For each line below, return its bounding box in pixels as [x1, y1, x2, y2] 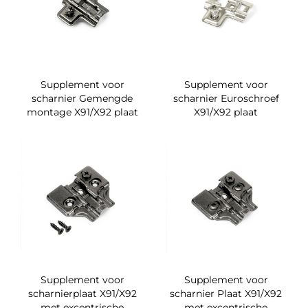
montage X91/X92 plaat [26, 106, 138, 119]
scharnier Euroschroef [173, 92, 279, 105]
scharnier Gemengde [32, 92, 133, 105]
